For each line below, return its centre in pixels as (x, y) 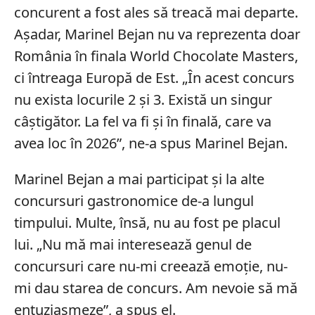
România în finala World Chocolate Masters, (156, 56)
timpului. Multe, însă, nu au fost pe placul (147, 223)
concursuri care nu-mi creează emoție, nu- (150, 266)
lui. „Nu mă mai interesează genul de (133, 245)
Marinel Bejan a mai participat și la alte (139, 179)
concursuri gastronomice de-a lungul (134, 201)
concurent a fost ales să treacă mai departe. (156, 13)
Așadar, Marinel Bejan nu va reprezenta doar (157, 34)
